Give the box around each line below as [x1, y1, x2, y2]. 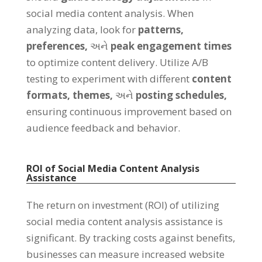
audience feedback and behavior [26, 120, 178, 135]
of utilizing [169, 198, 219, 212]
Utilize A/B [159, 55, 208, 69]
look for [99, 22, 136, 36]
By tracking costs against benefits [78, 230, 233, 244]
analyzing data [26, 22, 95, 36]
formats [26, 88, 67, 102]
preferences [26, 39, 85, 53]
